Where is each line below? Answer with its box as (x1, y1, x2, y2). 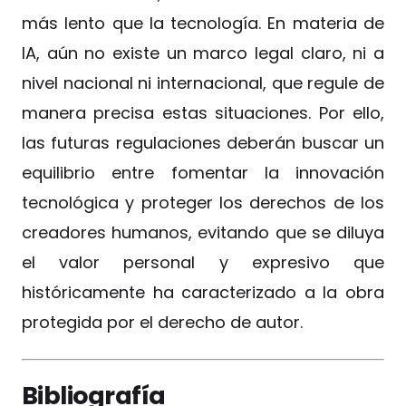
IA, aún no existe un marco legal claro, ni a (22, 42, 384, 65)
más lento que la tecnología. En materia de (22, 12, 384, 35)
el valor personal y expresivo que (22, 251, 384, 275)
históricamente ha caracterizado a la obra (22, 281, 384, 304)
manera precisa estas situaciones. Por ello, (22, 101, 384, 125)
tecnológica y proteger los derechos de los (22, 191, 384, 215)
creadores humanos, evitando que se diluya (22, 221, 384, 245)
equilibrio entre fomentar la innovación (22, 161, 384, 185)
